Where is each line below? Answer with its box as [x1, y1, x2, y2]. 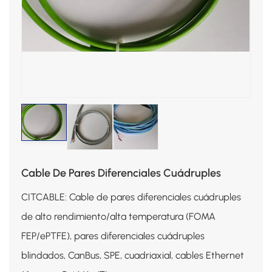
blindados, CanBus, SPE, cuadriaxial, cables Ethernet [21, 249, 244, 261]
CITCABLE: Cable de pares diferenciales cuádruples [21, 191, 241, 203]
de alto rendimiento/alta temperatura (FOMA [21, 210, 216, 222]
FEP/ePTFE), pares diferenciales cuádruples [21, 229, 205, 242]
